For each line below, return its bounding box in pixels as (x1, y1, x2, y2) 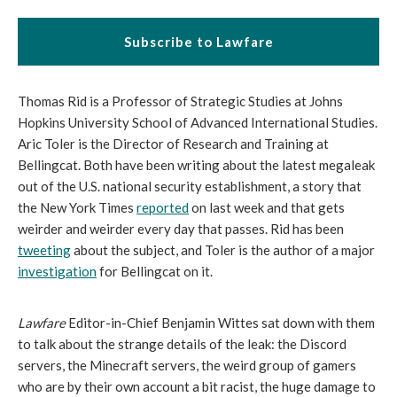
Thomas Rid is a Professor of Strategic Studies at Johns (18, 93, 343, 109)
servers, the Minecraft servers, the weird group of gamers (18, 357, 356, 373)
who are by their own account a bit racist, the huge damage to (18, 378, 376, 394)
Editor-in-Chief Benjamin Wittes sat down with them (66, 315, 375, 331)
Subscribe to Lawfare (123, 34, 274, 50)
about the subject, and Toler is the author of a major (71, 242, 375, 258)
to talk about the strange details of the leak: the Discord (18, 336, 346, 352)
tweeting (18, 242, 71, 258)
